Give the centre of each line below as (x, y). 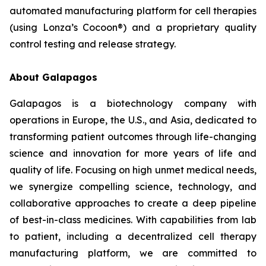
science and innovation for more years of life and (133, 153)
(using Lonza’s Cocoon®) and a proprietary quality (133, 27)
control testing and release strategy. (93, 44)
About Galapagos (53, 77)
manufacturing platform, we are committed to (133, 253)
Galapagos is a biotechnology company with (133, 103)
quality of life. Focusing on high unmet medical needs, (133, 170)
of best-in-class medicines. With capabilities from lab (133, 220)
